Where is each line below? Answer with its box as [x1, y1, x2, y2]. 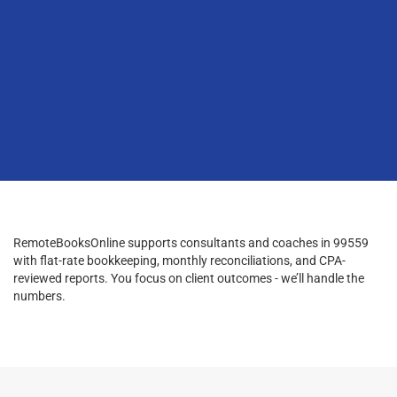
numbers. [13, 288, 66, 303]
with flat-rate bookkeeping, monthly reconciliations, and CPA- [13, 253, 346, 268]
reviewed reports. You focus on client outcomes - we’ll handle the [13, 270, 364, 285]
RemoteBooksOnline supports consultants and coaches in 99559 [13, 235, 369, 250]
